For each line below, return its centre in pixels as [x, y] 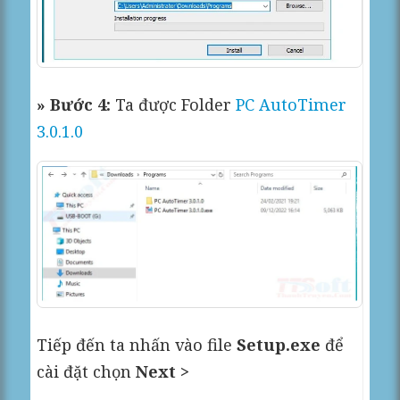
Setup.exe [279, 344]
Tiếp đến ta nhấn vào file [137, 344]
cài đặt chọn [87, 371]
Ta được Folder [174, 105]
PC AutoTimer [292, 105]
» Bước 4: [74, 105]
